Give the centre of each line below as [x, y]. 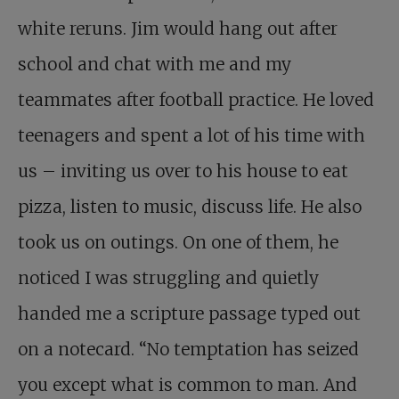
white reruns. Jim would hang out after [178, 29]
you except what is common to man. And [187, 385]
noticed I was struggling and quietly [168, 278]
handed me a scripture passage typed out [189, 314]
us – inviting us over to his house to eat [183, 171]
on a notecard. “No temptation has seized [188, 350]
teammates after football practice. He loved [196, 100]
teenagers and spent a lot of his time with [191, 136]
